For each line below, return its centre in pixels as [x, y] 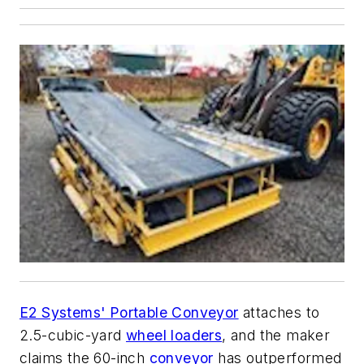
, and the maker [276, 335]
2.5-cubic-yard [73, 335]
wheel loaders [174, 335]
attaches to [279, 312]
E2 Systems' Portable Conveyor [129, 312]
